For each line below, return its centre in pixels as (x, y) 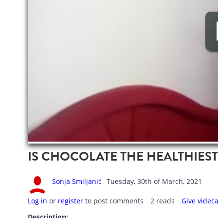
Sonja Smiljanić (77, 182)
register (70, 201)
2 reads (162, 201)
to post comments (113, 201)
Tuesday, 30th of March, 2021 (154, 182)
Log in (37, 201)
